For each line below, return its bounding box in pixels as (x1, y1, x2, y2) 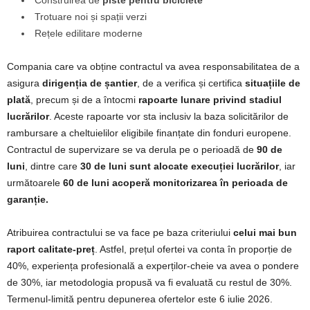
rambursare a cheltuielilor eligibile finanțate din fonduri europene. (7, 127, 291, 138)
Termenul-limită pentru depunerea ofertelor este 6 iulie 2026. (7, 293, 273, 304)
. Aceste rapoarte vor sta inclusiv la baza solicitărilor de (49, 110, 289, 122)
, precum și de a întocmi (30, 93, 138, 105)
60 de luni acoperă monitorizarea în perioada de (63, 176, 288, 188)
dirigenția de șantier (42, 77, 137, 89)
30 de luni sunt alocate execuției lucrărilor (80, 160, 279, 172)
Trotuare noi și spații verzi (35, 10, 147, 22)
